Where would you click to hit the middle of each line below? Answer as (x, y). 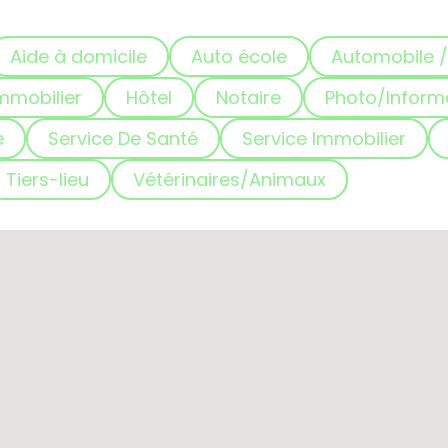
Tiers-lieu (47, 179)
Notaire (248, 97)
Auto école (238, 56)
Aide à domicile (78, 56)
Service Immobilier (323, 138)
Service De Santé (122, 138)
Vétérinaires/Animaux (229, 179)
